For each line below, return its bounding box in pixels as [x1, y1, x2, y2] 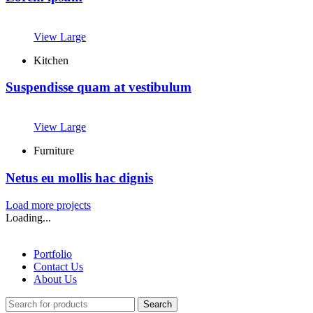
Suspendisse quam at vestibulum [6, 80, 191, 95]
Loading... [6, 211, 51, 224]
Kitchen [34, 54, 68, 66]
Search [143, 298, 172, 310]
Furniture [34, 145, 74, 157]
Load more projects [6, 198, 91, 211]
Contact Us [34, 260, 83, 272]
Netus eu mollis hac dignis [6, 170, 153, 185]
